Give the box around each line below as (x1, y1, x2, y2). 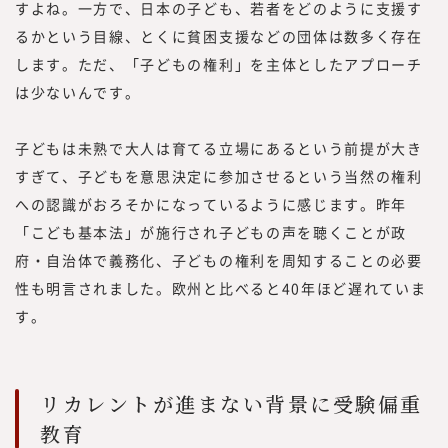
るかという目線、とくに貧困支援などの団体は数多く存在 (15, 25, 423, 46)
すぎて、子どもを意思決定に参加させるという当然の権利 (15, 165, 423, 186)
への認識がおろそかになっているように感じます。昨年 (15, 193, 407, 214)
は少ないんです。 (15, 81, 141, 102)
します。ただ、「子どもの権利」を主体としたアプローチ (15, 53, 423, 74)
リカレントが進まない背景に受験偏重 (40, 388, 423, 418)
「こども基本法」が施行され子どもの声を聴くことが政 (15, 221, 407, 242)
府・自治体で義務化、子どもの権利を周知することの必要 (15, 249, 423, 270)
